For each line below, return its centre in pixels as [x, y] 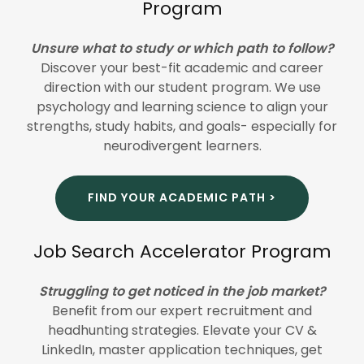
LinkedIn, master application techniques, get [182, 349]
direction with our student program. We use [182, 87]
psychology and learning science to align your [182, 106]
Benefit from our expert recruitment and [182, 310]
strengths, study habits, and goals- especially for [182, 126]
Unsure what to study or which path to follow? [182, 48]
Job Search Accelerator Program [182, 251]
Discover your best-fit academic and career [182, 67]
